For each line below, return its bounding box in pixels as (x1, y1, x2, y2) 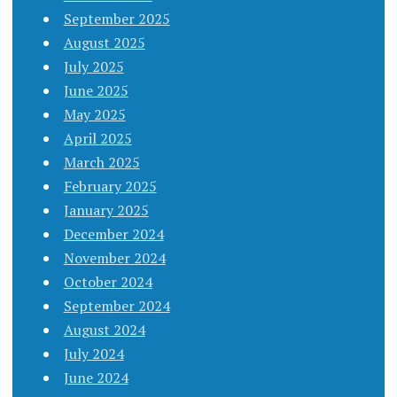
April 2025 (63, 128, 132, 148)
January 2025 (63, 199, 149, 220)
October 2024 (63, 271, 152, 292)
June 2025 (63, 80, 128, 100)
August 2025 (63, 32, 145, 52)
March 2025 (63, 152, 140, 172)
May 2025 (63, 104, 126, 124)
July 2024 (63, 343, 124, 363)
